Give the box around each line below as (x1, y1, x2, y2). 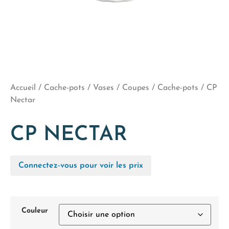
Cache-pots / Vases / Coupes (44, 84, 149, 92)
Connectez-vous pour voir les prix (18, 162, 143, 170)
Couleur (21, 207, 48, 215)
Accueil (10, 84, 36, 92)
